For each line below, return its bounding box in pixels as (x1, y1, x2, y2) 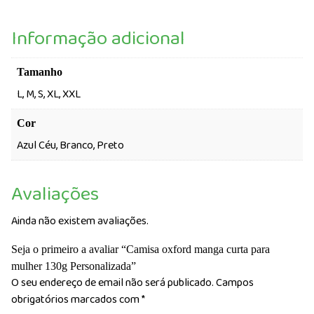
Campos (216, 273, 254, 292)
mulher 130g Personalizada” (11, 259, 136, 272)
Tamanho (17, 65, 62, 78)
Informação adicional (11, 22, 185, 55)
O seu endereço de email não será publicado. (11, 273, 214, 292)
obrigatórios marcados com (11, 290, 142, 308)
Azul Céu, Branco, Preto (17, 136, 124, 154)
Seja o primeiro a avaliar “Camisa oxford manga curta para (11, 243, 270, 255)
